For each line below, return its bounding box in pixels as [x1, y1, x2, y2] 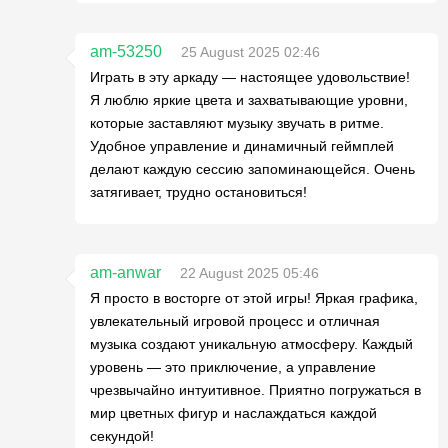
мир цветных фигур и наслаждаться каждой [90, 405, 377, 421]
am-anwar [90, 264, 161, 281]
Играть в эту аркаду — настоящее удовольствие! [90, 69, 410, 85]
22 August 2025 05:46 [180, 265, 319, 281]
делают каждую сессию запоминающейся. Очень [90, 161, 415, 177]
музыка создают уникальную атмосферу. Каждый [90, 336, 413, 352]
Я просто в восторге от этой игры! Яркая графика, [90, 290, 418, 306]
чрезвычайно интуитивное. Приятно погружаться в [90, 382, 421, 398]
